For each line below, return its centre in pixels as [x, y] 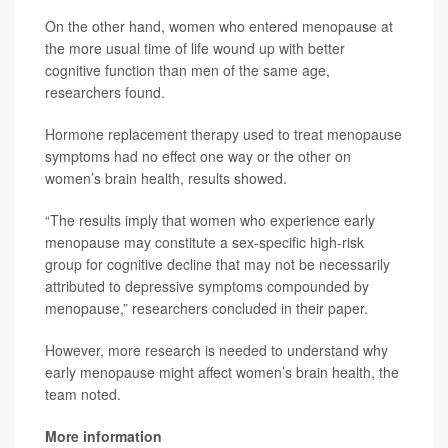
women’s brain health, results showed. [166, 178]
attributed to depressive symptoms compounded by [207, 286]
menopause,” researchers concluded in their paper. [206, 308]
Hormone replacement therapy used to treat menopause [223, 134]
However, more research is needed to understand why [216, 350]
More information [103, 436]
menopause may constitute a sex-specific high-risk [204, 242]
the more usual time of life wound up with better [195, 48]
